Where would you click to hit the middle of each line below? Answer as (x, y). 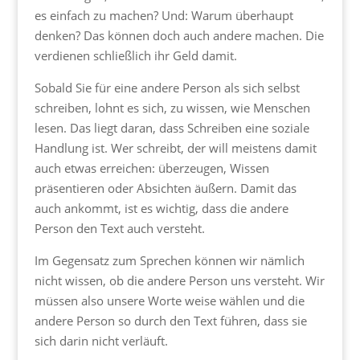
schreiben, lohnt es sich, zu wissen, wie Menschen (172, 108)
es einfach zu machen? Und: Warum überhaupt (164, 16)
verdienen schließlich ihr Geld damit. (135, 56)
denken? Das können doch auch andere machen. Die (179, 36)
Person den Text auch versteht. (119, 229)
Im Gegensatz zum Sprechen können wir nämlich (169, 261)
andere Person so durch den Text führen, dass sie (170, 321)
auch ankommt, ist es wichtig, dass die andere (161, 209)
